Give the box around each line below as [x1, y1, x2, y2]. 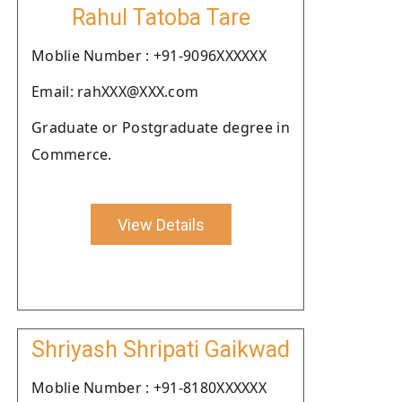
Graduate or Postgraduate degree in [31, 118, 290, 137]
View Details [117, 214, 205, 234]
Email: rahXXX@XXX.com [31, 82, 199, 101]
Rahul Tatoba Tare [71, 4, 250, 31]
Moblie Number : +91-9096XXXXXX [31, 46, 267, 66]
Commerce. [31, 144, 112, 164]
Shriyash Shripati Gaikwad [31, 336, 290, 363]
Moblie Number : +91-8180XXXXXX [31, 378, 267, 398]
